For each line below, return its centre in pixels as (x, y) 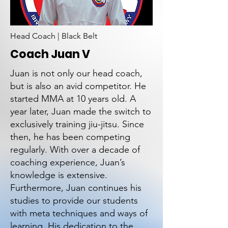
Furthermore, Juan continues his (76, 188)
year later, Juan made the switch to (81, 111)
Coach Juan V (50, 54)
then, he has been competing (70, 137)
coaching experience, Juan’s (68, 162)
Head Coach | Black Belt (54, 36)
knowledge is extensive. (59, 175)
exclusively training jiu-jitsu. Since (77, 124)
